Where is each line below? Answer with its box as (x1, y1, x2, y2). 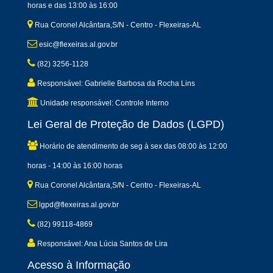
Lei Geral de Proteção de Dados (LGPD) (27, 118, 224, 131)
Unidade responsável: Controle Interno (38, 99, 169, 108)
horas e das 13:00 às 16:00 (27, 1, 118, 10)
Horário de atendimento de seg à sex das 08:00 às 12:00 (38, 142, 227, 151)
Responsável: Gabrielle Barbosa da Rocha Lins (35, 79, 195, 88)
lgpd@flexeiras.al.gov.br (37, 200, 119, 210)
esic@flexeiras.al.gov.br (37, 40, 118, 49)
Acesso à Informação (27, 259, 130, 272)
